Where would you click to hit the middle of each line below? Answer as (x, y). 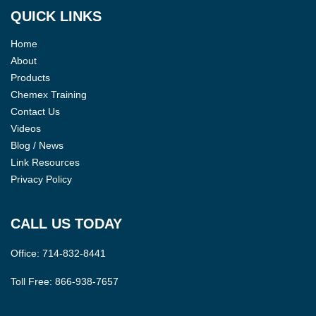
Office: (26, 253)
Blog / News (37, 145)
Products (30, 77)
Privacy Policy (41, 179)
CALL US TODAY (66, 223)
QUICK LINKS (56, 16)
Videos (26, 128)
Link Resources (45, 162)
